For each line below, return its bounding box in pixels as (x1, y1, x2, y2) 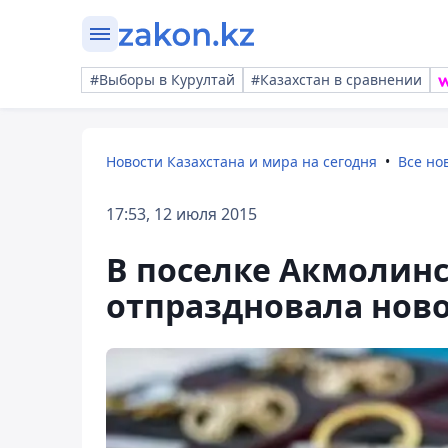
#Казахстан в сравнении (251, 70, 422, 89)
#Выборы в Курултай (90, 70, 235, 89)
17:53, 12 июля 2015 (106, 203, 257, 225)
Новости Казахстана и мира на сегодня (106, 152, 377, 171)
